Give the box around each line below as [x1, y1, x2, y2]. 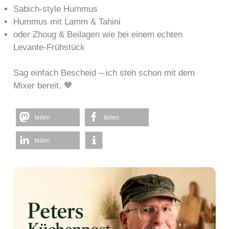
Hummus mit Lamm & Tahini [13, 16, 121, 27]
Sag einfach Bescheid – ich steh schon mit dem [13, 68, 195, 78]
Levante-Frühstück [13, 42, 85, 52]
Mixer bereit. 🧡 [13, 81, 73, 91]
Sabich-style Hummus [13, 4, 98, 14]
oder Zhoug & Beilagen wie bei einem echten [13, 29, 183, 39]
